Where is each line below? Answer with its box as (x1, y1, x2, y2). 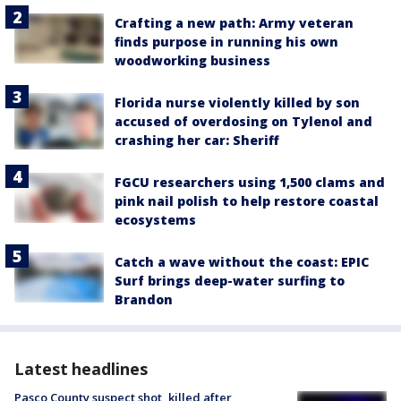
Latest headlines (14, 358, 148, 380)
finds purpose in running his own (115, 33, 338, 51)
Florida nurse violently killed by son (115, 94, 360, 112)
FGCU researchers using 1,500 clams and (115, 174, 385, 192)
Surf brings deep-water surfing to (115, 272, 345, 290)
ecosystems (115, 211, 196, 229)
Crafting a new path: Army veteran (115, 14, 354, 32)
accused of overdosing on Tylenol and (115, 113, 372, 131)
